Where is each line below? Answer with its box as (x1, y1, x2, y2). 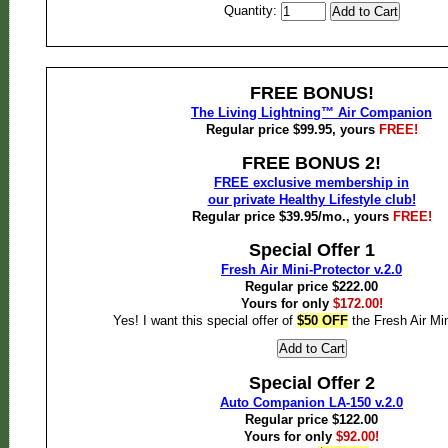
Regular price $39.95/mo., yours (191, 209, 393, 224)
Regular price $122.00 (245, 412, 378, 427)
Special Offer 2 (248, 373, 375, 393)
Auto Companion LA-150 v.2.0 (220, 395, 403, 410)
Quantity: (223, 3, 281, 19)
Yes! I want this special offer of (112, 313, 297, 328)
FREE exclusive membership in (214, 175, 409, 190)
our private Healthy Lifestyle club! (207, 192, 416, 207)
